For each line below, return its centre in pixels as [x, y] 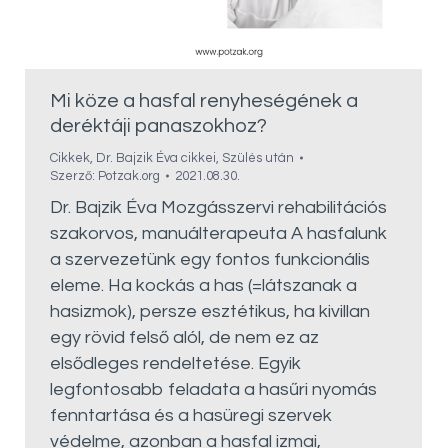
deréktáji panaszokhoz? [158, 126]
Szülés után [258, 158]
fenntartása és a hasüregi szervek [191, 415]
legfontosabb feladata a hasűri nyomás [213, 389]
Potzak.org [129, 176]
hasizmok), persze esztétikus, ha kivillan [210, 311]
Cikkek [70, 158]
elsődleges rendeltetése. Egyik [175, 363]
